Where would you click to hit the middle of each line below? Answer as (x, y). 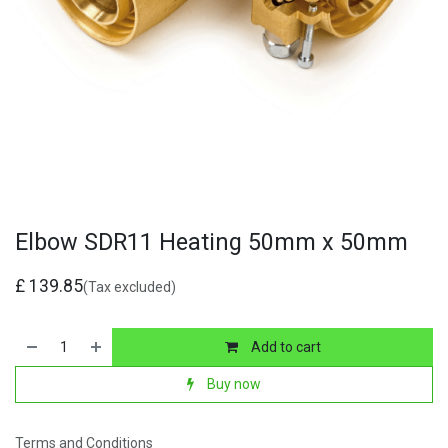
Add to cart (284, 346)
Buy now (232, 383)
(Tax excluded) (129, 287)
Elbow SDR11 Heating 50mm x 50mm (211, 242)
